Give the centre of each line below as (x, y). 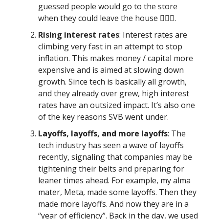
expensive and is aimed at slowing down (111, 70)
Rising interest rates (79, 34)
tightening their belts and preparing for (111, 168)
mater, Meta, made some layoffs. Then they (117, 192)
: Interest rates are (153, 34)
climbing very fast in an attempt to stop (110, 46)
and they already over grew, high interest (114, 93)
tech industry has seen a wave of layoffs (111, 145)
